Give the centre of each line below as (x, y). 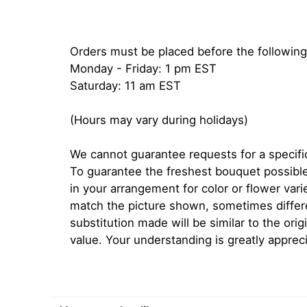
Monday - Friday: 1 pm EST (143, 69)
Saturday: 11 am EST (125, 86)
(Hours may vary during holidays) (159, 120)
